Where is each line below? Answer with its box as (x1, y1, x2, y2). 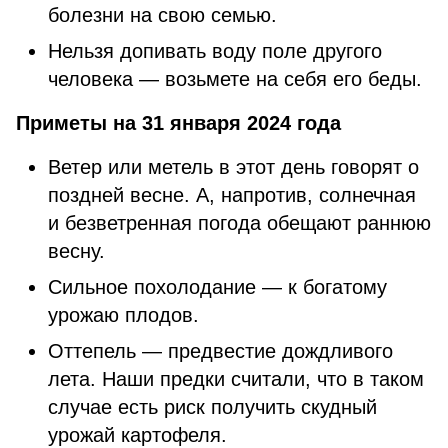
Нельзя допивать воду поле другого (48, 40, 382, 62)
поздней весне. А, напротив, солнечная (48, 184, 416, 206)
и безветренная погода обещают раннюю (48, 212, 431, 234)
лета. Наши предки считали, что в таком (48, 368, 424, 390)
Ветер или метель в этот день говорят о (48, 156, 419, 178)
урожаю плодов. (48, 304, 199, 326)
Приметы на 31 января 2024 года (16, 112, 341, 134)
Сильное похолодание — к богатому (48, 276, 387, 298)
